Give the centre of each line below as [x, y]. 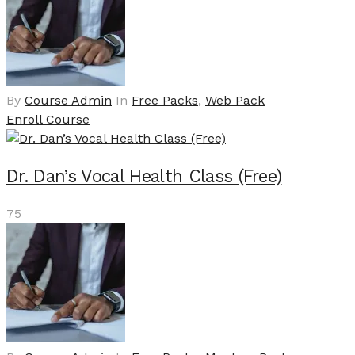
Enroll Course [48, 119]
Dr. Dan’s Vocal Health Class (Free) [144, 176]
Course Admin [68, 100]
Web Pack [235, 100]
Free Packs [165, 100]
